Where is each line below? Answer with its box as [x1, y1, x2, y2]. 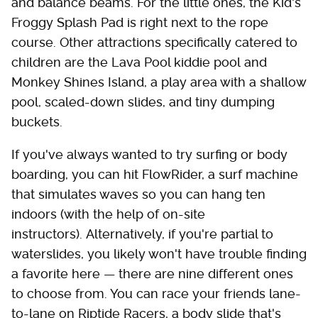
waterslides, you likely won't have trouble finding [11, 246, 307, 262]
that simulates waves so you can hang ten [11, 187, 265, 202]
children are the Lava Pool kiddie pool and [11, 55, 267, 70]
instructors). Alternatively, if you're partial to [11, 226, 273, 242]
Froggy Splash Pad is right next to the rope [11, 15, 268, 31]
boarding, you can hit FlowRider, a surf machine [11, 167, 298, 182]
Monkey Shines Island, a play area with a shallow [11, 75, 306, 90]
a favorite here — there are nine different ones [11, 266, 293, 282]
